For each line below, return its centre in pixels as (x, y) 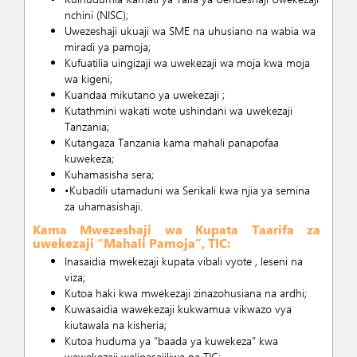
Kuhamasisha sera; (109, 174)
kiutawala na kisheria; (116, 325)
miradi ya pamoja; (108, 47)
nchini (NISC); (96, 15)
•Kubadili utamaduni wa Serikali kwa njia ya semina (187, 190)
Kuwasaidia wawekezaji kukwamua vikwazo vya (178, 309)
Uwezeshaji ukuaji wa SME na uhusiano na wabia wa (190, 31)
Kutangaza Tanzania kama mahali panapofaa (172, 142)
